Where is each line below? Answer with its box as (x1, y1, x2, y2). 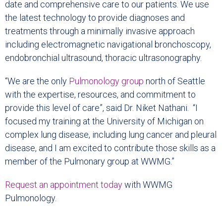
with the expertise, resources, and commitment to (5, 89, 196, 100)
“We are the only (5, 76, 69, 87)
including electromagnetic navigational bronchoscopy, (5, 39, 211, 50)
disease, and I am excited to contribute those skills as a (5, 143, 216, 154)
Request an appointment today (5, 179, 122, 190)
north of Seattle (144, 76, 205, 87)
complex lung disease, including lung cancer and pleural (5, 129, 217, 140)
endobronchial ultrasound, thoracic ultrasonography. (5, 53, 202, 63)
